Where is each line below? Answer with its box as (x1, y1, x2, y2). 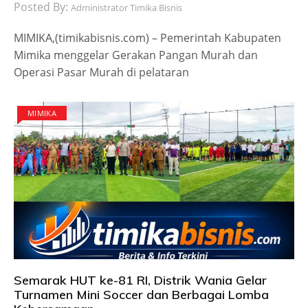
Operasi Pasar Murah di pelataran (14, 64, 189, 80)
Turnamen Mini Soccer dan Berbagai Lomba (14, 287, 269, 303)
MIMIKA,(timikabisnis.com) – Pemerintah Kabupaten (14, 30, 281, 45)
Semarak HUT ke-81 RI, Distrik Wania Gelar (14, 272, 267, 289)
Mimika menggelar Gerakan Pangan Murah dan (14, 47, 258, 63)
